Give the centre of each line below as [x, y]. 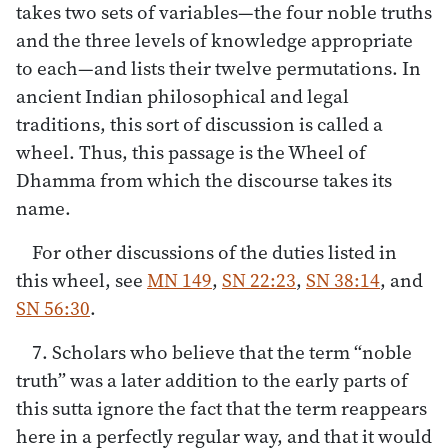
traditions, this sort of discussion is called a [199, 123]
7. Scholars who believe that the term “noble [222, 351]
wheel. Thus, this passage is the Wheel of [191, 151]
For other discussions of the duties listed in [214, 251]
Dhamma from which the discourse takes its [204, 179]
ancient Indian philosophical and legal [182, 95]
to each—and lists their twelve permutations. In [218, 67]
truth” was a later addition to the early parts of [212, 379]
